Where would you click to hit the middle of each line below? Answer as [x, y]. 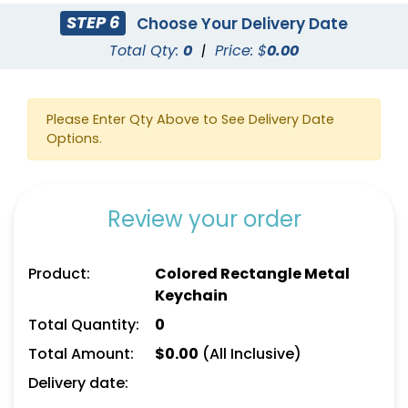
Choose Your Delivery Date [241, 23]
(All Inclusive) [250, 353]
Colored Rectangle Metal [252, 273]
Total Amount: [81, 353]
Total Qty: [146, 50]
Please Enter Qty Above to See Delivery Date [190, 119]
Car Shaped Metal [299, 148]
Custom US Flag [109, 148]
